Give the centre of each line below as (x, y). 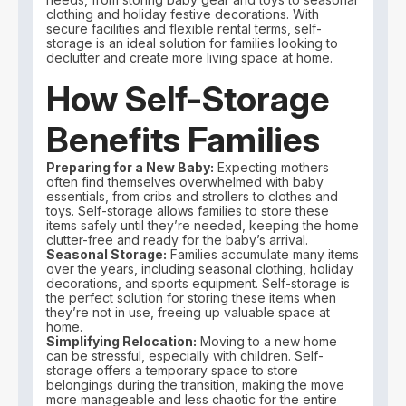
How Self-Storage (188, 99)
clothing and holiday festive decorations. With (183, 14)
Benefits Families (184, 140)
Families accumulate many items (263, 255)
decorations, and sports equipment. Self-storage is (198, 284)
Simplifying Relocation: (122, 342)
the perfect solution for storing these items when (192, 298)
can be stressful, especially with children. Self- (185, 356)
